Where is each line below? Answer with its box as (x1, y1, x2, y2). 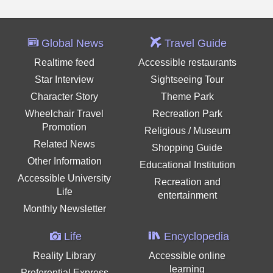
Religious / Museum (144, 125, 230, 136)
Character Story (30, 91, 99, 102)
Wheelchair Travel (25, 108, 104, 119)
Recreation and (154, 176, 221, 187)
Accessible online (149, 250, 226, 261)
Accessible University (18, 172, 112, 183)
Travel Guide (161, 37, 227, 49)
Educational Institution (139, 159, 235, 170)
